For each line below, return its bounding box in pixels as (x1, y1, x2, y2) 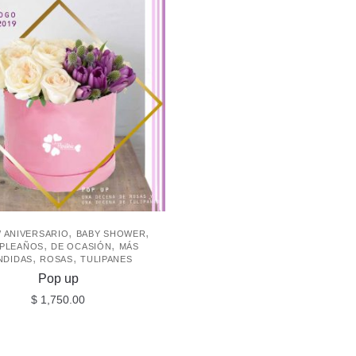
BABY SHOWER (75, 229, 146, 239)
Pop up (37, 272, 79, 286)
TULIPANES (80, 254, 133, 265)
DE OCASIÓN (51, 242, 112, 252)
